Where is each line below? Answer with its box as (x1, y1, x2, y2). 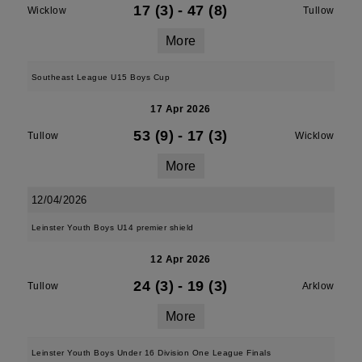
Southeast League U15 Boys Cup (31, 73, 170, 82)
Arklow (301, 280, 335, 292)
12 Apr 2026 (150, 254, 211, 265)
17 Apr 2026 (150, 103, 211, 115)
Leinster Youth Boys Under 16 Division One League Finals (31, 348, 271, 357)
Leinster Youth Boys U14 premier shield (31, 223, 194, 232)
